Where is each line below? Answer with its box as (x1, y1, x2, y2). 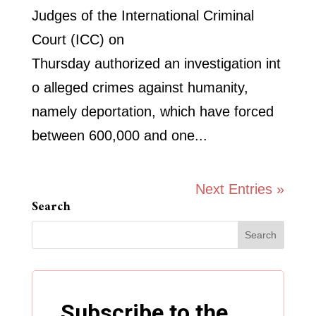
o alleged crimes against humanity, (31, 80, 248, 96)
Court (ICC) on (31, 32, 124, 48)
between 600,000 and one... (31, 128, 207, 144)
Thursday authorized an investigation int (31, 56, 281, 72)
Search (31, 196, 71, 219)
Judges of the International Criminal (31, 8, 254, 24)
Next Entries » (195, 181, 285, 197)
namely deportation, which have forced (31, 104, 274, 120)
